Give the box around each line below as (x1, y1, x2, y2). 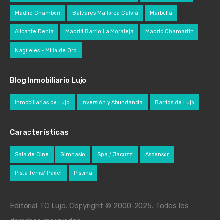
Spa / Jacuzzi (97, 151, 134, 158)
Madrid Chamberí (15, 10, 60, 16)
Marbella (150, 10, 172, 16)
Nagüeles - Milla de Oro (15, 47, 77, 54)
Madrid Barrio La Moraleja (65, 28, 134, 35)
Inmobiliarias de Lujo (15, 99, 70, 106)
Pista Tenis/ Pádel (15, 170, 62, 176)
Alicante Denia (15, 28, 54, 35)
